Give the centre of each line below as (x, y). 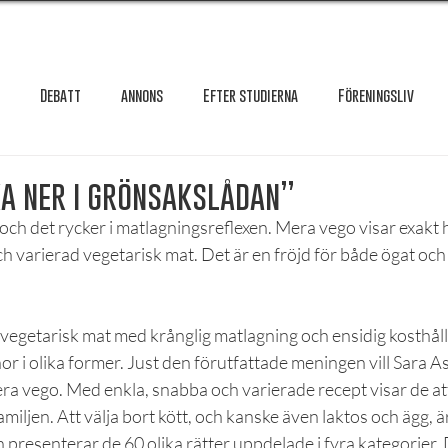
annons (142, 94)
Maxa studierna (122, 254)
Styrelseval (274, 334)
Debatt (60, 94)
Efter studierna (250, 94)
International (265, 174)
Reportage (69, 334)
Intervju (158, 174)
